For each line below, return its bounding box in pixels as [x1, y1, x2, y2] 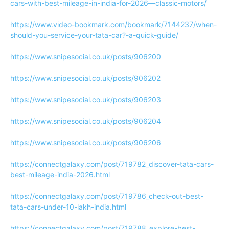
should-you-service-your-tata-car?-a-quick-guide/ [10, 31, 178, 39]
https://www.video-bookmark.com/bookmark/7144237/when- [10, 20, 217, 29]
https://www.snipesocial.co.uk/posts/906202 [10, 74, 161, 82]
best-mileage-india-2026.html [10, 170, 110, 179]
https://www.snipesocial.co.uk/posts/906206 [10, 138, 161, 147]
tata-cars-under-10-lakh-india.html [10, 202, 126, 211]
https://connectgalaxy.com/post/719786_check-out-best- [10, 192, 203, 200]
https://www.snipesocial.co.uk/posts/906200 [10, 52, 161, 61]
